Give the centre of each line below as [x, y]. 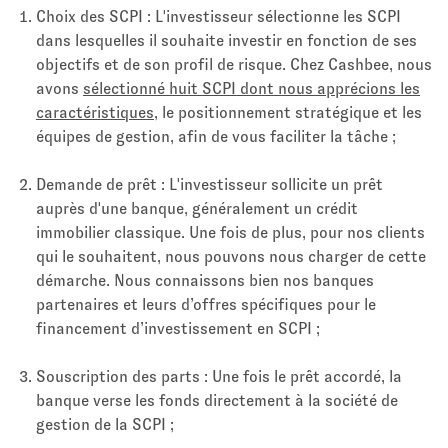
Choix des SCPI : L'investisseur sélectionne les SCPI [218, 17]
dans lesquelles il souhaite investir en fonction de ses [226, 41]
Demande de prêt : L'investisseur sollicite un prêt [209, 185]
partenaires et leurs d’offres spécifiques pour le [206, 305]
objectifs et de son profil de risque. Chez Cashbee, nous [234, 65]
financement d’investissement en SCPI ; [178, 329]
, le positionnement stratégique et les [288, 113]
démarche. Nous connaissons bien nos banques [205, 281]
